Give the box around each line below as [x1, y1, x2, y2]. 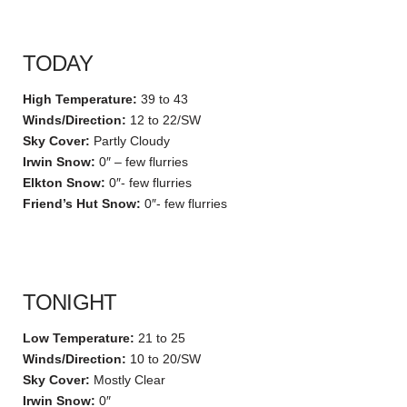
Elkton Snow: [23, 174, 105, 190]
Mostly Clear [90, 372, 165, 387]
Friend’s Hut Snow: [23, 195, 141, 211]
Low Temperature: [23, 330, 134, 345]
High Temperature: [23, 91, 137, 106]
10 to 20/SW [126, 351, 201, 366]
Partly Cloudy [90, 133, 170, 148]
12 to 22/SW [126, 112, 201, 127]
